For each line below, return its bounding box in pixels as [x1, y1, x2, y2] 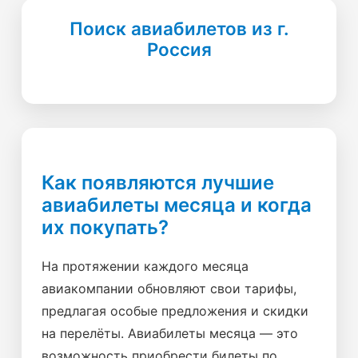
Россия [146, 38, 212, 60]
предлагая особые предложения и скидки [42, 303, 308, 319]
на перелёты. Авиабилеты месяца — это [42, 325, 298, 341]
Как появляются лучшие [42, 171, 274, 194]
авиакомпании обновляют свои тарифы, [42, 280, 296, 296]
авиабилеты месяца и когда [42, 193, 312, 217]
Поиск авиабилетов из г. [69, 18, 289, 39]
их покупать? [42, 216, 169, 239]
